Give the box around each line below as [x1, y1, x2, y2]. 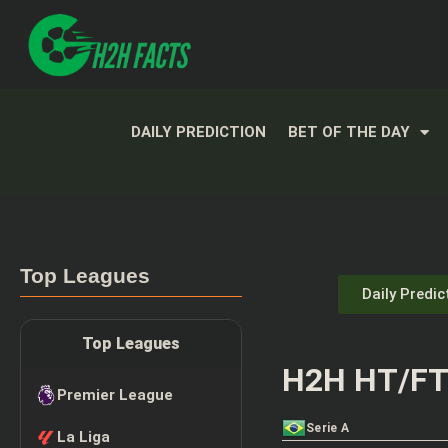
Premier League [57, 386, 173, 405]
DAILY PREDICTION [130, 123, 266, 142]
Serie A [306, 421, 350, 436]
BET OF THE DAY [287, 123, 410, 142]
